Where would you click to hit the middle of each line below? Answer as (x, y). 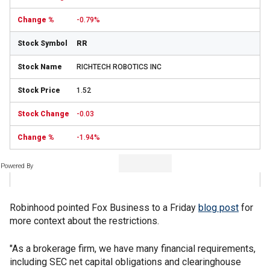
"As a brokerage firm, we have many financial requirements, (133, 249)
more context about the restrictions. (84, 221)
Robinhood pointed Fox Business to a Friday (104, 208)
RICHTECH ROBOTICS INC (119, 67)
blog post (218, 208)
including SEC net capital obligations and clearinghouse (125, 262)
